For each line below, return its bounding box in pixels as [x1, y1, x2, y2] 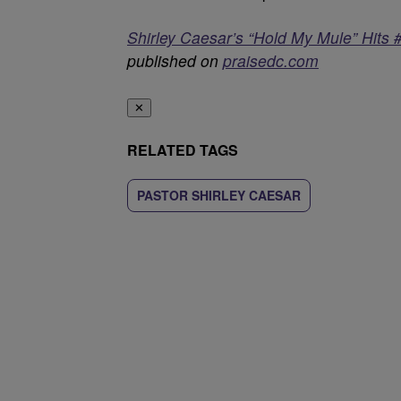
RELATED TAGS [127, 140, 238, 160]
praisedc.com [223, 49, 319, 72]
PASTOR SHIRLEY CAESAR [137, 186, 301, 204]
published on [127, 49, 223, 72]
